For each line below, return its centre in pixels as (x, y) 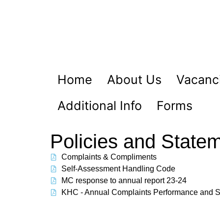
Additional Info (100, 106)
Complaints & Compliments (109, 157)
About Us (134, 80)
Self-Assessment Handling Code (118, 169)
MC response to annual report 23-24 (124, 180)
